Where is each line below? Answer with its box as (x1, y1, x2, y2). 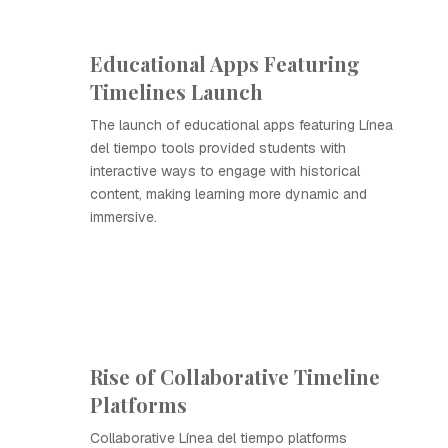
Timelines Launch (90, 78, 263, 105)
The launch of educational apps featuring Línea (90, 116, 393, 134)
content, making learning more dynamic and (90, 185, 367, 203)
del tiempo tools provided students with (90, 139, 346, 157)
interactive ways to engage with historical (90, 162, 360, 180)
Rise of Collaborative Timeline (90, 363, 380, 390)
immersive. (90, 208, 157, 226)
